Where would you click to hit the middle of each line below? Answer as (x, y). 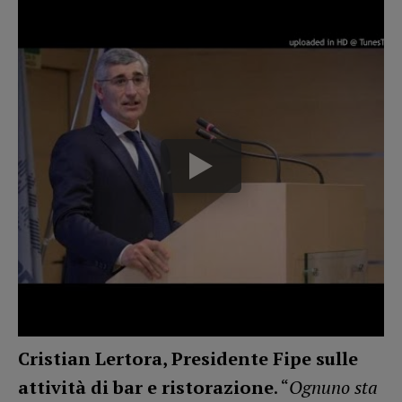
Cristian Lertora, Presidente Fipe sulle (188, 359)
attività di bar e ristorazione (146, 388)
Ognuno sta (333, 388)
